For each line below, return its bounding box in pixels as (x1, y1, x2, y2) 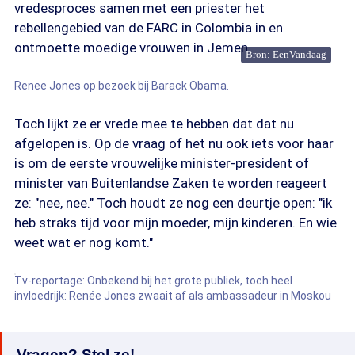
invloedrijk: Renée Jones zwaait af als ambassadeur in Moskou (14, 289, 331, 302)
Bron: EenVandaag (246, 48, 326, 60)
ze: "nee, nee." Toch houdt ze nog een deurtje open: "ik (14, 195, 332, 211)
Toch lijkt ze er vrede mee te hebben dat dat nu (14, 116, 294, 132)
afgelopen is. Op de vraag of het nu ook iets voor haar (14, 136, 334, 151)
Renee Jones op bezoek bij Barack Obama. (14, 79, 229, 92)
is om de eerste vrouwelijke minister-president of (14, 155, 309, 171)
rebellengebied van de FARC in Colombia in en (14, 20, 283, 36)
